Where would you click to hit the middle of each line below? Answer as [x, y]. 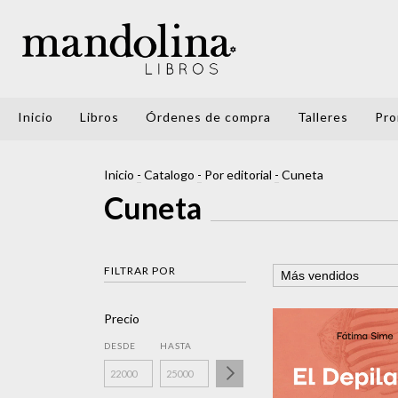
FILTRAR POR [140, 271]
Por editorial [238, 175]
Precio [122, 318]
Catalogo [169, 175]
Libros [99, 117]
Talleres [323, 117]
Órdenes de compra [208, 117]
